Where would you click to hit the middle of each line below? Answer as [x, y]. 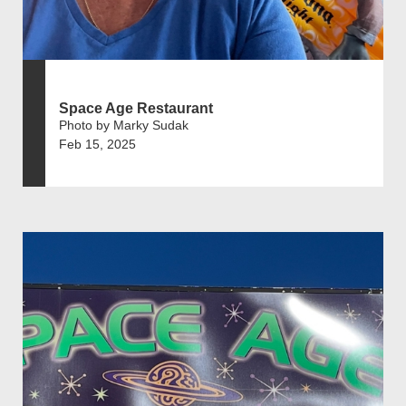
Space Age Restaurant [136, 108]
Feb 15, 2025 [97, 144]
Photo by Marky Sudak [124, 125]
